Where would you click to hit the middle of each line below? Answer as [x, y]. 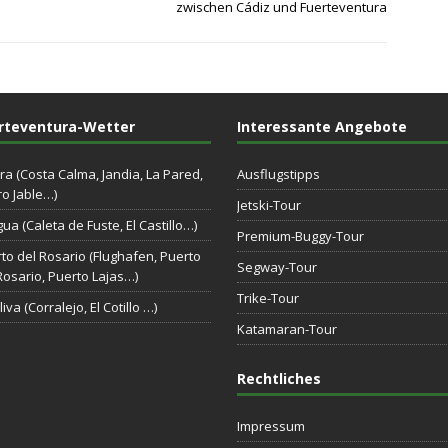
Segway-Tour [276, 267]
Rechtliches [278, 378]
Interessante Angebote [321, 126]
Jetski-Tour [268, 205]
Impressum [270, 426]
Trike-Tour [267, 298]
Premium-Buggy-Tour [300, 236]
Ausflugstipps [278, 174]
